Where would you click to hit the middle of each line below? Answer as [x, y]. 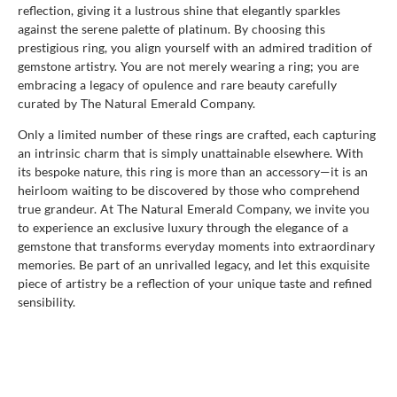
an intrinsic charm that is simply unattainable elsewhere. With [191, 152]
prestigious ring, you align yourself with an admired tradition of [195, 47]
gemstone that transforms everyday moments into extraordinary [196, 245]
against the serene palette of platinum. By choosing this [171, 28]
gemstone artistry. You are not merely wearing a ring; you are [188, 66]
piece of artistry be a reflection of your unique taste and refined [195, 283]
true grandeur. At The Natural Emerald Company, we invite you [194, 208]
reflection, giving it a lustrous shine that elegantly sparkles [179, 10]
